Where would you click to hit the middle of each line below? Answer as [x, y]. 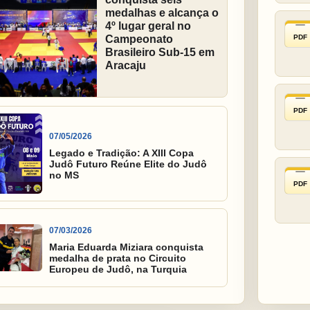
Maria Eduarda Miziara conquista [126, 247]
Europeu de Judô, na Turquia [118, 269]
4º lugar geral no [148, 26]
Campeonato [139, 39]
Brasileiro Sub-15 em [159, 53]
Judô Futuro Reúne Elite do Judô [128, 164]
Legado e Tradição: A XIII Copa [121, 153]
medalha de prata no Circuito [117, 258]
